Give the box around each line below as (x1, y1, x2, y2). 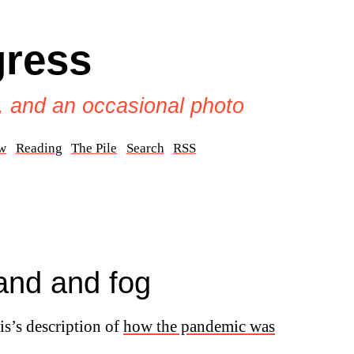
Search (126, 141, 164, 156)
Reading (15, 141, 62, 156)
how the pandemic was (123, 317, 275, 336)
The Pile (71, 141, 117, 156)
